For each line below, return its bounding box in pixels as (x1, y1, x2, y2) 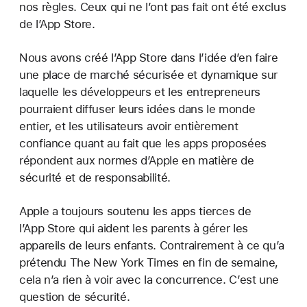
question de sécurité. (19, 290, 130, 304)
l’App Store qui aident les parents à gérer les (19, 221, 248, 236)
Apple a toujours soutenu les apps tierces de (19, 204, 251, 219)
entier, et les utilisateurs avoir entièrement (19, 119, 238, 133)
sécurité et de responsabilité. (19, 170, 171, 184)
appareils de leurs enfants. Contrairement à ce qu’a (19, 238, 284, 253)
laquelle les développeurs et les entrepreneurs (19, 84, 260, 99)
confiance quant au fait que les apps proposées (19, 136, 267, 150)
